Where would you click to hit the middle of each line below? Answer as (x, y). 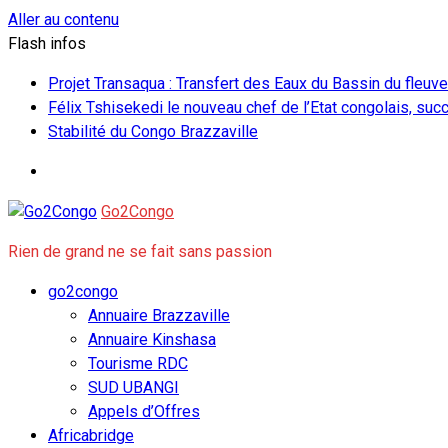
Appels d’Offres (144, 411)
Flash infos (47, 43)
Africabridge (91, 435)
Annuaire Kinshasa (152, 339)
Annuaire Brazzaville (159, 315)
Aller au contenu (63, 19)
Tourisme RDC (138, 363)
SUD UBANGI (133, 387)
